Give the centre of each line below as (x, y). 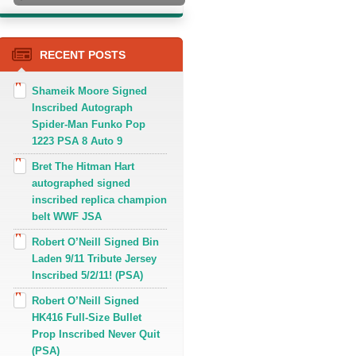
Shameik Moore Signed (89, 91)
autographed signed (81, 184)
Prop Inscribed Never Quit (96, 335)
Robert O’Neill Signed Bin (95, 242)
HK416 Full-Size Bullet (87, 318)
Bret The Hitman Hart (83, 167)
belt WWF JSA (67, 217)
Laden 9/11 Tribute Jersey (94, 259)
